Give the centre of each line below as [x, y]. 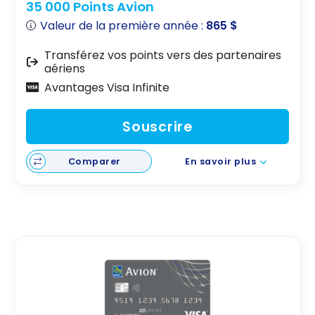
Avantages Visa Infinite [107, 87]
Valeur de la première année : [123, 25]
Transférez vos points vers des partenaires [162, 55]
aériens [64, 68]
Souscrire [157, 127]
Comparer [94, 161]
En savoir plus [221, 162]
